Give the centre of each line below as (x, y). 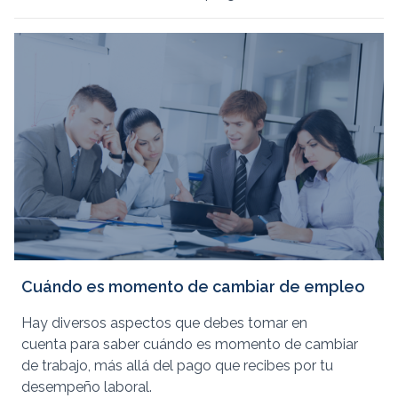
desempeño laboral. (87, 387)
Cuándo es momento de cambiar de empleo (193, 287)
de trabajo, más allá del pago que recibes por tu (177, 366)
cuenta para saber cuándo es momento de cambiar (190, 345)
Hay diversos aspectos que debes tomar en (164, 323)
